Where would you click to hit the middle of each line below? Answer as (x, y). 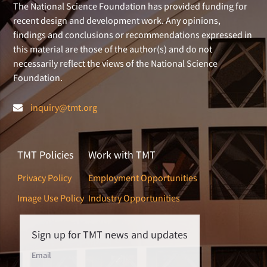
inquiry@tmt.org (64, 108)
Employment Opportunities (143, 178)
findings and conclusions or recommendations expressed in (133, 35)
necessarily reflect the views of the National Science (116, 63)
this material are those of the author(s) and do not (113, 49)
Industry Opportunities (134, 198)
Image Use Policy (51, 198)
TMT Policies (46, 155)
